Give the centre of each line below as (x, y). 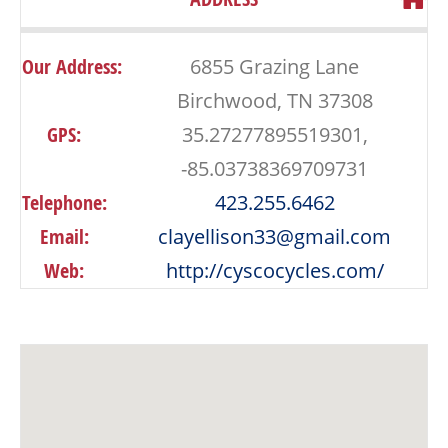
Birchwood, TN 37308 (274, 101)
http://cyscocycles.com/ (274, 271)
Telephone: (64, 203)
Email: (64, 237)
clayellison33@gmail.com (274, 237)
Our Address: (71, 67)
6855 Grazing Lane (274, 67)
